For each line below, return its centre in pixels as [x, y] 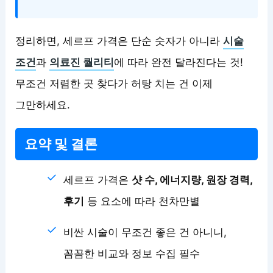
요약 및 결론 [61, 144]
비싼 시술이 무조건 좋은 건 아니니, [145, 232]
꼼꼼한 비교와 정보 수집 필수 [132, 253]
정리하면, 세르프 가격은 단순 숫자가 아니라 [119, 41]
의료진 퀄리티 [82, 62]
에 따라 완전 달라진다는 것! [179, 62]
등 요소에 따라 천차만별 [142, 201]
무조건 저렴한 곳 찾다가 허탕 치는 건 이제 [114, 83]
